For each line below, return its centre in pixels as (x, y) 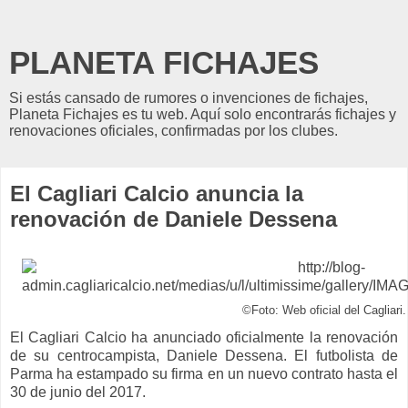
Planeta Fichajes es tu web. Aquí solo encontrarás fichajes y (203, 114)
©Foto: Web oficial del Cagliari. (324, 310)
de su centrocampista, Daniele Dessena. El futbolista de (204, 355)
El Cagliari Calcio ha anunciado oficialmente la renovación (204, 337)
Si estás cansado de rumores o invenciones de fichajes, (189, 98)
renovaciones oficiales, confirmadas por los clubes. (173, 131)
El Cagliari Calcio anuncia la (157, 194)
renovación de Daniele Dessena (173, 219)
